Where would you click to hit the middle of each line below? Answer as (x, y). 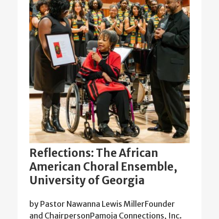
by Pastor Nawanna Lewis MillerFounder (102, 204)
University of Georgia (87, 181)
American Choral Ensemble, (103, 167)
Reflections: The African (94, 153)
